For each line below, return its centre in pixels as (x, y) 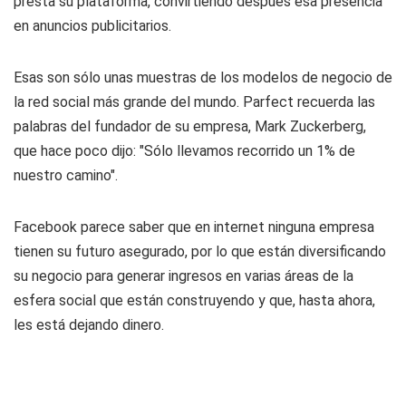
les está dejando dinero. (89, 325)
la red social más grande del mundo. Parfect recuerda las (194, 102)
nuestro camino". (66, 175)
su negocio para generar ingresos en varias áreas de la (184, 276)
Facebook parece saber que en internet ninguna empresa (194, 227)
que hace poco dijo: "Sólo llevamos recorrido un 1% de (184, 151)
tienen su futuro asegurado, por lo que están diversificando (200, 251)
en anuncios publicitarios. (92, 26)
